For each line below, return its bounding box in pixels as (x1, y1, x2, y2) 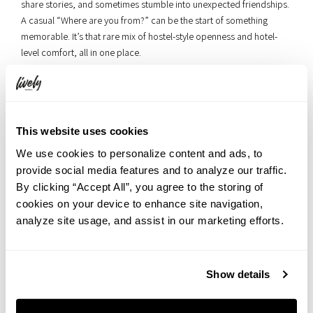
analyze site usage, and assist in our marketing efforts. (16, 214, 284, 226)
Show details (206, 268, 270, 280)
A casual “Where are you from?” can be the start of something (21, 13, 268, 27)
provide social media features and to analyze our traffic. (16, 163, 287, 176)
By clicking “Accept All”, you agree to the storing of (16, 180, 263, 193)
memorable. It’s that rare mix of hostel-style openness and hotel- (21, 29, 277, 43)
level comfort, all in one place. (21, 45, 141, 59)
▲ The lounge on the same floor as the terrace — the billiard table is (21, 288, 292, 302)
